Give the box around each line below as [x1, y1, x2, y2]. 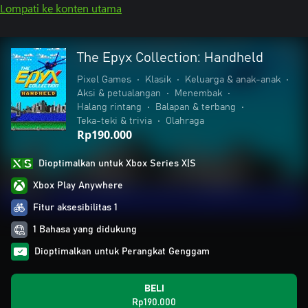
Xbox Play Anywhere [33, 181, 123, 190]
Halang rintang [77, 102, 142, 112]
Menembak [175, 89, 222, 98]
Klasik [145, 75, 171, 85]
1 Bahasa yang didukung [33, 225, 137, 234]
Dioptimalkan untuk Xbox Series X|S [38, 159, 196, 168]
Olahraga [166, 116, 204, 126]
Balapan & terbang [155, 102, 236, 112]
